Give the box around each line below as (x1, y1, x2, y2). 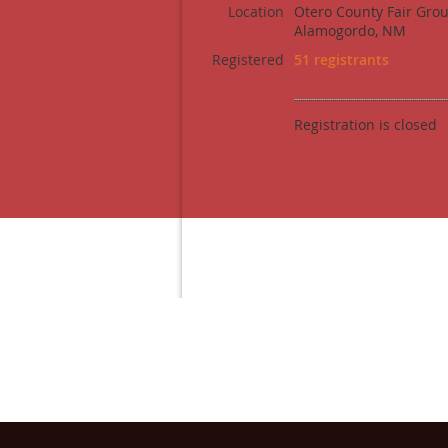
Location (228, 2, 284, 21)
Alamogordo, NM (294, 21, 406, 40)
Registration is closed (294, 115, 437, 134)
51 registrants (294, 50, 389, 69)
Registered (212, 50, 284, 69)
